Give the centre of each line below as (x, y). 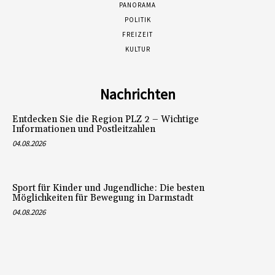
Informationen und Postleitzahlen (84, 130)
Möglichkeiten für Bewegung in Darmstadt (103, 198)
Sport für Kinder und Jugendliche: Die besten (108, 188)
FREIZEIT (137, 35)
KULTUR (137, 49)
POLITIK (137, 20)
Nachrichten (137, 95)
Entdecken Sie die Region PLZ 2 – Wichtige (106, 120)
